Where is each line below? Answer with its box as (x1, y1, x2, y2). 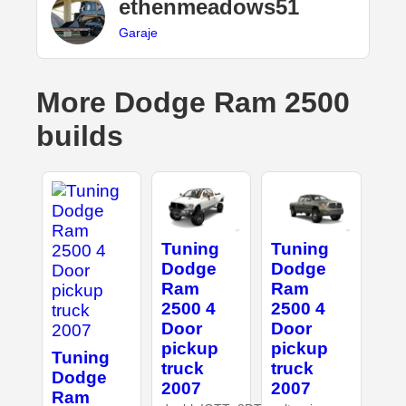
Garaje (119, 24, 158, 40)
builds (36, 120, 123, 153)
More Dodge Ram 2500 (36, 86, 350, 120)
